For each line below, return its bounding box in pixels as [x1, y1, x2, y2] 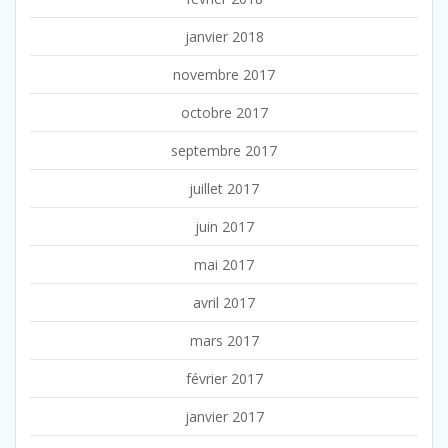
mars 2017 [189, 330, 259, 350]
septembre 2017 [171, 140, 277, 160]
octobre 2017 [180, 102, 268, 122]
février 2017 [185, 368, 263, 388]
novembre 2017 [173, 64, 275, 84]
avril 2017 [193, 292, 255, 312]
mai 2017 [194, 254, 254, 274]
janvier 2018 [184, 26, 264, 46]
